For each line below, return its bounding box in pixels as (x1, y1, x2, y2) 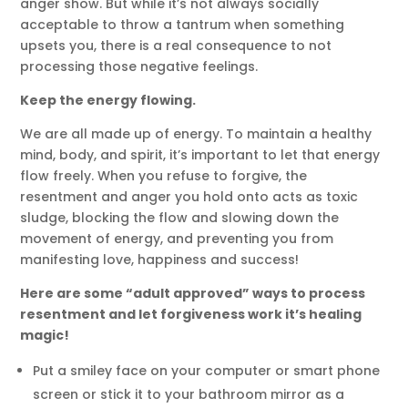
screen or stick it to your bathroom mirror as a (33, 385, 345, 404)
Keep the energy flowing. (20, 91, 197, 110)
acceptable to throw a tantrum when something (20, 15, 345, 35)
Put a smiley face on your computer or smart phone (33, 362, 381, 381)
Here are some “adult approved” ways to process (20, 284, 366, 303)
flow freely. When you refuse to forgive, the (20, 167, 308, 186)
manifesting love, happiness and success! (20, 250, 300, 270)
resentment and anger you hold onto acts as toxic (20, 188, 359, 207)
